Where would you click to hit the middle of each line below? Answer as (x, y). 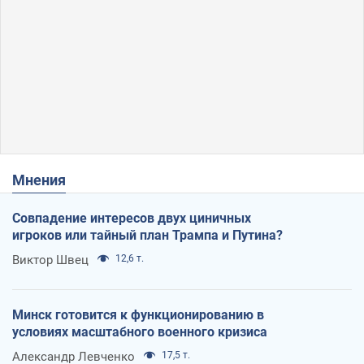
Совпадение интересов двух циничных (132, 218)
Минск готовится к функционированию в (138, 314)
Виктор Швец (50, 260)
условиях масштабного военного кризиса (140, 331)
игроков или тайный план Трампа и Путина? (147, 235)
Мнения (45, 180)
